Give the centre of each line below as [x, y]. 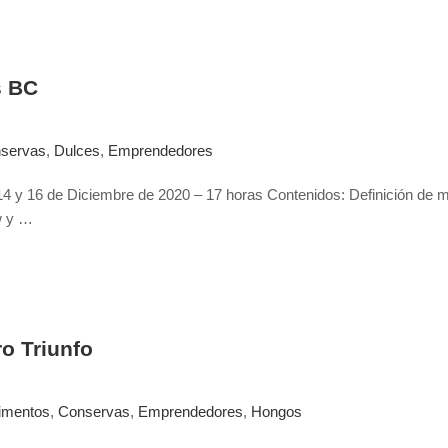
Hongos [276, 411]
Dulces [77, 150]
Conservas [94, 411]
